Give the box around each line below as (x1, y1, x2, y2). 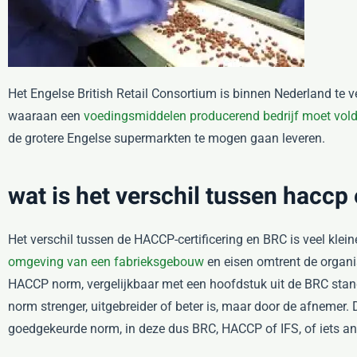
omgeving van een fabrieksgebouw (8, 254, 204, 269)
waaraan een (8, 108, 84, 124)
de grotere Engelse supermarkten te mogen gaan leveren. (8, 131, 325, 146)
